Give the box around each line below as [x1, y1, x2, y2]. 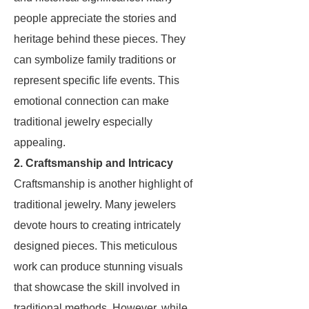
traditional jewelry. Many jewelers [14, 199, 176, 210]
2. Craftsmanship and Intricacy [14, 157, 173, 169]
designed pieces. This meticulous [14, 240, 177, 252]
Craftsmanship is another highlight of [14, 178, 192, 190]
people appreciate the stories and [14, 12, 177, 24]
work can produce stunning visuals [14, 261, 183, 272]
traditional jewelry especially [14, 116, 152, 128]
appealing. [14, 137, 66, 148]
